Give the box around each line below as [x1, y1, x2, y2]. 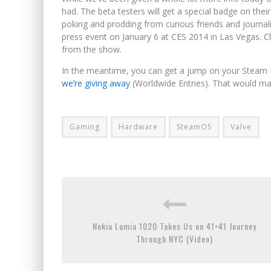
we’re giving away [62, 77, 130, 89]
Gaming [70, 122, 100, 132]
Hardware [119, 122, 158, 132]
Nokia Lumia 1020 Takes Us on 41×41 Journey [92, 220, 256, 232]
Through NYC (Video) [135, 232, 213, 245]
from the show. [62, 44, 122, 55]
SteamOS [177, 122, 212, 132]
